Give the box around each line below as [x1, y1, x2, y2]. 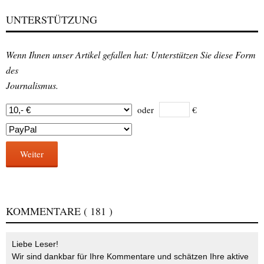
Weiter [20, 148, 44, 160]
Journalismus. [6, 79, 58, 92]
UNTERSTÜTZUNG [6, 12, 97, 27]
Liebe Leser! [12, 239, 58, 249]
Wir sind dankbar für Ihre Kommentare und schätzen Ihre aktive [12, 252, 249, 262]
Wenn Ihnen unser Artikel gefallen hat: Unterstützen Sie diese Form [6, 48, 256, 61]
